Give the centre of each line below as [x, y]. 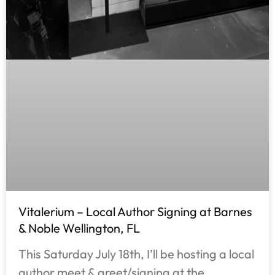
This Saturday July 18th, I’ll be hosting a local [136, 254]
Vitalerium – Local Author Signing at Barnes [135, 212]
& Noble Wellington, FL [79, 228]
